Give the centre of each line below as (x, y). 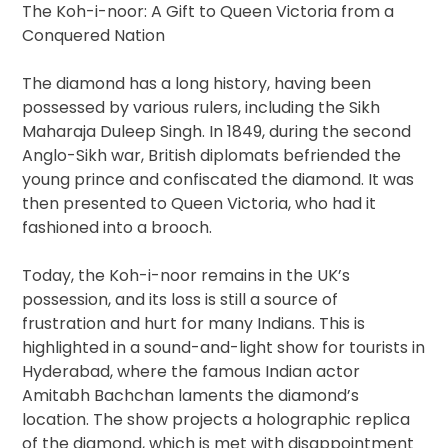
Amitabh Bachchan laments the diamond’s (191, 395)
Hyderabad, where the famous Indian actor (191, 371)
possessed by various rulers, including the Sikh (201, 107)
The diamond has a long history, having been (197, 83)
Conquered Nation (94, 35)
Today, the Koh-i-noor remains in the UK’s (186, 275)
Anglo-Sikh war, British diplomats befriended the (212, 155)
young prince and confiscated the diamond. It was (218, 179)
